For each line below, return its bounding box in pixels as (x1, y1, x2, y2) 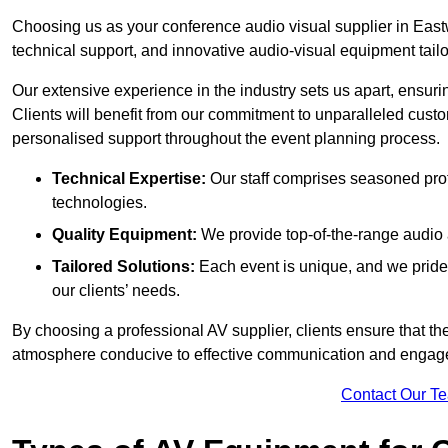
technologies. (52, 194, 147, 212)
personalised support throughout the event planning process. (12, 130, 440, 148)
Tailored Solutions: (52, 258, 195, 276)
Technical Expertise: (52, 170, 206, 188)
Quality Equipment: (52, 226, 197, 244)
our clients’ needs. (52, 282, 180, 300)
